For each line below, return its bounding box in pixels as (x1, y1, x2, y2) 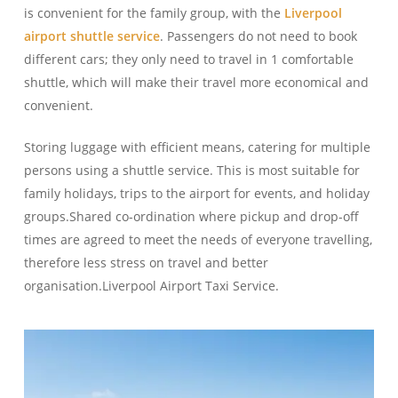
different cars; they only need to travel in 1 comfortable (23, 51, 354, 68)
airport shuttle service (23, 28, 160, 44)
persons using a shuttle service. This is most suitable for (23, 162, 360, 179)
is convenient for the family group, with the (23, 4, 284, 21)
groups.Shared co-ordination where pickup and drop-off (23, 208, 359, 225)
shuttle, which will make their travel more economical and (23, 74, 369, 91)
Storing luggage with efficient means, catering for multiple (23, 139, 370, 155)
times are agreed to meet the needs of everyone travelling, (23, 231, 372, 248)
